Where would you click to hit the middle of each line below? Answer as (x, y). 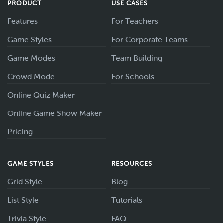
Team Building (137, 58)
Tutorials (127, 200)
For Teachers (135, 21)
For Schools (133, 77)
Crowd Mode (31, 77)
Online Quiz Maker (41, 95)
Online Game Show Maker (55, 113)
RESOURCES (132, 164)
